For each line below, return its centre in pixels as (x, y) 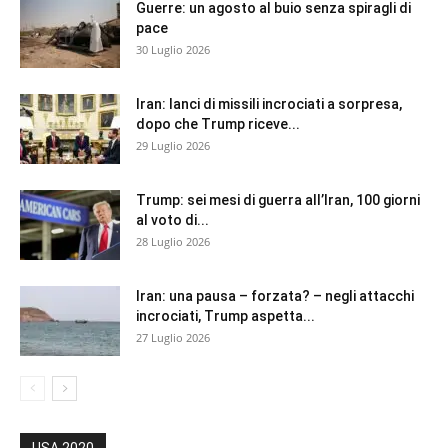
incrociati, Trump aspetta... (225, 315)
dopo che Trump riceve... (218, 123)
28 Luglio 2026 (173, 241)
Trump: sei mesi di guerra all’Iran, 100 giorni (278, 199)
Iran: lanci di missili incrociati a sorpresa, (269, 103)
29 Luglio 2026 (173, 145)
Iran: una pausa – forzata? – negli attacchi (275, 295)
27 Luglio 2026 (173, 337)
